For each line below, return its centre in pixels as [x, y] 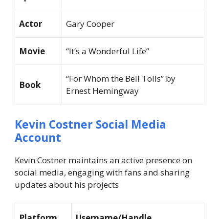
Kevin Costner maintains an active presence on [103, 160]
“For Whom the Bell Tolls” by [121, 79]
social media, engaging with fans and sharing [102, 172]
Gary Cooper [90, 24]
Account [38, 137]
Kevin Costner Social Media [90, 124]
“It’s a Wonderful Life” [108, 51]
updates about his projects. [68, 184]
